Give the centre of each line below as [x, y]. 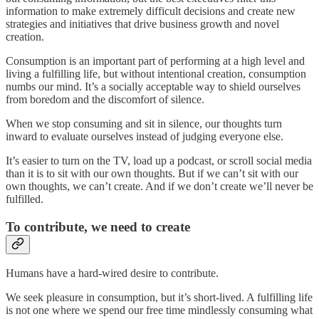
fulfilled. [25, 199]
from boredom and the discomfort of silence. [105, 99]
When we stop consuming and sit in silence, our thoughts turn [144, 123]
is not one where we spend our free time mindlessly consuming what [159, 310]
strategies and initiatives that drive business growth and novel [142, 23]
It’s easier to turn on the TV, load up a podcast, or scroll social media [159, 160]
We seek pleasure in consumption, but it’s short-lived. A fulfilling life [159, 298]
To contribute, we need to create [98, 226]
